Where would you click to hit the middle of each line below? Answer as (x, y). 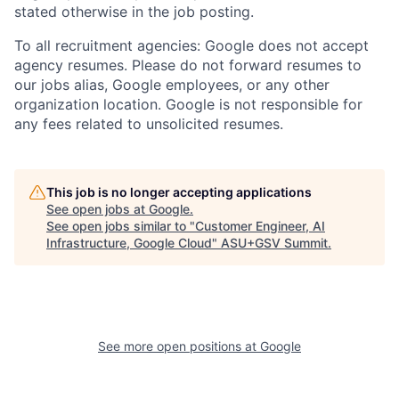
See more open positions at (179, 346)
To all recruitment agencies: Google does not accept (191, 46)
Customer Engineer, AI (260, 226)
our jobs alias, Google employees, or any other (172, 85)
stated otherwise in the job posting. (134, 12)
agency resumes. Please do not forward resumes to (188, 65)
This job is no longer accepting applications (179, 192)
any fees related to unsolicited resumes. (149, 124)
